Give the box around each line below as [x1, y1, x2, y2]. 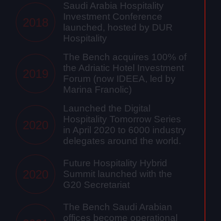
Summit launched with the [63, 169, 172, 180]
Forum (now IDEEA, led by [63, 74, 176, 84]
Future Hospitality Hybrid [63, 158, 167, 169]
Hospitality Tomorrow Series [63, 114, 181, 125]
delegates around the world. [63, 136, 181, 147]
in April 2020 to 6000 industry [63, 125, 186, 136]
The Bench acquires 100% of [63, 52, 186, 63]
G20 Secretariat [63, 180, 130, 190]
